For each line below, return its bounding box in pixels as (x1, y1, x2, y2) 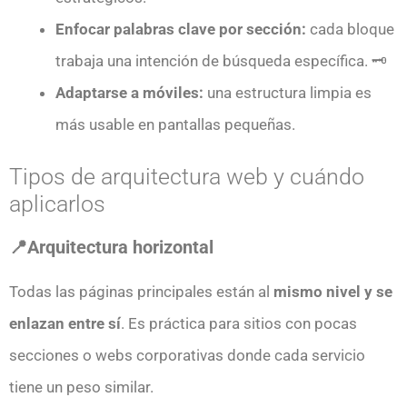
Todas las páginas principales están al (9, 283, 273, 302)
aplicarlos (9, 191, 105, 218)
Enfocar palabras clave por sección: (55, 19, 306, 38)
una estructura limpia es (203, 83, 372, 102)
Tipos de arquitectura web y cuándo (9, 164, 364, 191)
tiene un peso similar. (9, 378, 154, 397)
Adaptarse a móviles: (55, 83, 203, 102)
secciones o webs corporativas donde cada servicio (9, 346, 365, 365)
